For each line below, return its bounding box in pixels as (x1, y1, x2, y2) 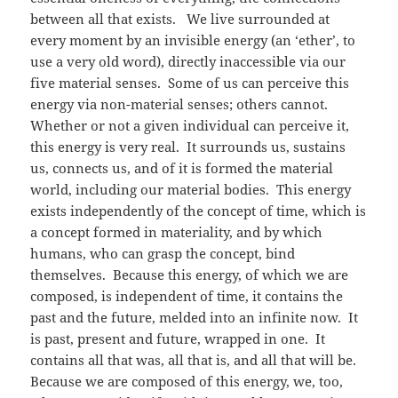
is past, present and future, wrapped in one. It (30, 329, 326, 347)
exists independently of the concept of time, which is (30, 201, 367, 219)
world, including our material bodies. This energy (30, 179, 352, 198)
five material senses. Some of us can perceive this (30, 73, 350, 92)
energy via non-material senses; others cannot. (30, 94, 332, 113)
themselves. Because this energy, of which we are (30, 265, 349, 283)
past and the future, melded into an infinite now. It (30, 307, 359, 326)
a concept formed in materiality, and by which (30, 222, 323, 241)
